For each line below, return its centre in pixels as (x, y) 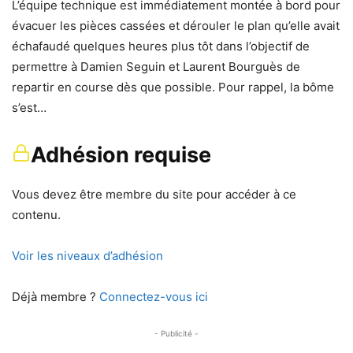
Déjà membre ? (56, 297)
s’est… (29, 108)
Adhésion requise (121, 155)
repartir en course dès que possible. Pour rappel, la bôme (173, 87)
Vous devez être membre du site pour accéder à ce (154, 194)
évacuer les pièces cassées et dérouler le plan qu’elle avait (176, 26)
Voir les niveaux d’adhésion (87, 256)
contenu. (36, 215)
